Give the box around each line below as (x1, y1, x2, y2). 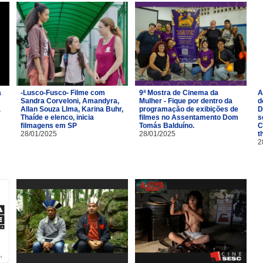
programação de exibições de (139, 104, 238, 113)
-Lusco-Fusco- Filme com (21, 88, 105, 97)
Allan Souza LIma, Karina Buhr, (21, 104, 123, 113)
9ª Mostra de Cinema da (139, 88, 218, 97)
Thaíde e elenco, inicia (21, 113, 94, 122)
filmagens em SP (21, 121, 77, 130)
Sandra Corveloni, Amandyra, (21, 96, 119, 105)
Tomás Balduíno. (139, 121, 194, 130)
